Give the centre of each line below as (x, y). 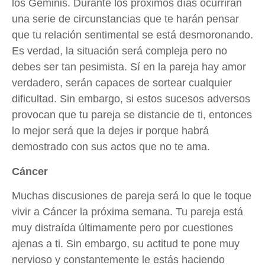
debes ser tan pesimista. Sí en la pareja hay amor (129, 67)
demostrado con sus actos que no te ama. (111, 147)
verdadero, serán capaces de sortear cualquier (122, 83)
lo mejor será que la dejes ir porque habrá (110, 131)
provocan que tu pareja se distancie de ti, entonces (132, 115)
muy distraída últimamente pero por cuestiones (122, 228)
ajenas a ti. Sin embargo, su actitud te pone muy (126, 244)
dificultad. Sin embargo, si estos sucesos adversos (131, 99)
